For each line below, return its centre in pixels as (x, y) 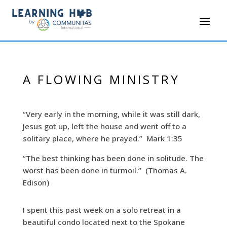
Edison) (36, 183)
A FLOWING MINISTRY (101, 80)
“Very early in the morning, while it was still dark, (111, 114)
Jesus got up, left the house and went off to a (104, 126)
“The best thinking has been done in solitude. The (113, 158)
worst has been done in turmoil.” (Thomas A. (105, 171)
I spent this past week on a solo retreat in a (102, 210)
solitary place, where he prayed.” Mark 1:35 (102, 139)
